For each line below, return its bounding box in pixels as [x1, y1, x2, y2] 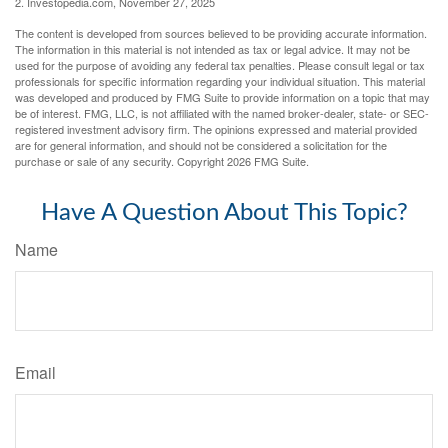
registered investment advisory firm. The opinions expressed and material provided [15, 121, 417, 138]
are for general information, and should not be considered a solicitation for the [15, 137, 387, 154]
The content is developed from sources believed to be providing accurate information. [15, 25, 427, 42]
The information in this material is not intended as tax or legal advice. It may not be [15, 41, 410, 58]
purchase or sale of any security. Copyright [15, 153, 227, 170]
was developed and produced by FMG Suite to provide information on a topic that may [15, 89, 430, 106]
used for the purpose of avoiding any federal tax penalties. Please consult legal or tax [15, 57, 425, 74]
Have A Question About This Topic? [40, 201, 408, 226]
